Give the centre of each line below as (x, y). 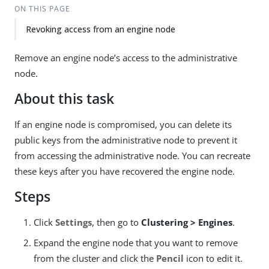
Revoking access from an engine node (101, 29)
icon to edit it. (213, 258)
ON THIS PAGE (42, 9)
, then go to (116, 222)
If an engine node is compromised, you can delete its (123, 124)
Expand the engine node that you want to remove (136, 243)
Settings (74, 222)
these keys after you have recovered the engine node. (125, 171)
